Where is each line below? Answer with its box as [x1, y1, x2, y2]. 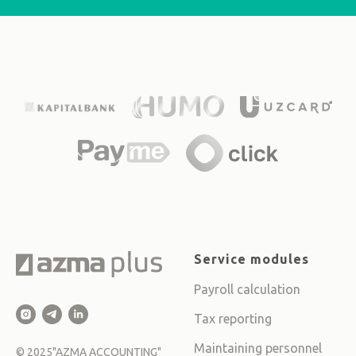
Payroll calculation [194, 282, 300, 297]
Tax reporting [194, 311, 272, 327]
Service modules [194, 252, 309, 267]
